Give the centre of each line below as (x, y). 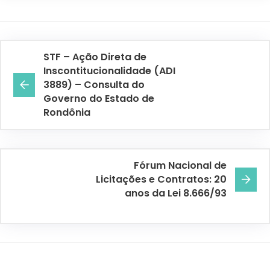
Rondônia (67, 113)
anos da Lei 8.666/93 (176, 193)
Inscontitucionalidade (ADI (109, 71)
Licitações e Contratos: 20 (161, 180)
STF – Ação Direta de (95, 57)
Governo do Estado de (99, 99)
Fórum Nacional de (180, 166)
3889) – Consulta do (94, 85)
